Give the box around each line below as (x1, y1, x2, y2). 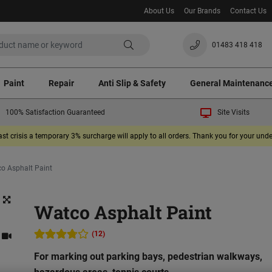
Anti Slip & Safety (98, 78, 166, 88)
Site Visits (217, 108, 250, 117)
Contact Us (229, 7, 267, 15)
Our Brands (183, 7, 220, 15)
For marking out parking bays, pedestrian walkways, (34, 251, 263, 263)
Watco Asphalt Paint (34, 200, 212, 225)
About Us (143, 7, 174, 15)
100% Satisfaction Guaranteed (5, 108, 105, 117)
